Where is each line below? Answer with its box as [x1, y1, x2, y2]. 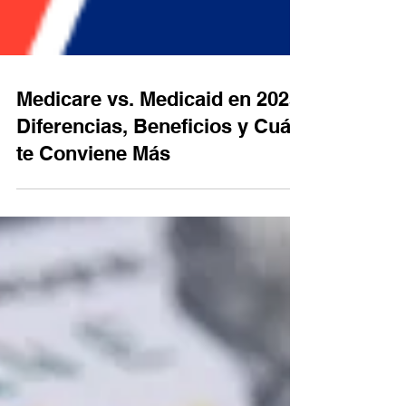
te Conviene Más [16, 228, 170, 252]
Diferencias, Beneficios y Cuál [16, 201, 296, 225]
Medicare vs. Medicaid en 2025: [16, 174, 306, 198]
